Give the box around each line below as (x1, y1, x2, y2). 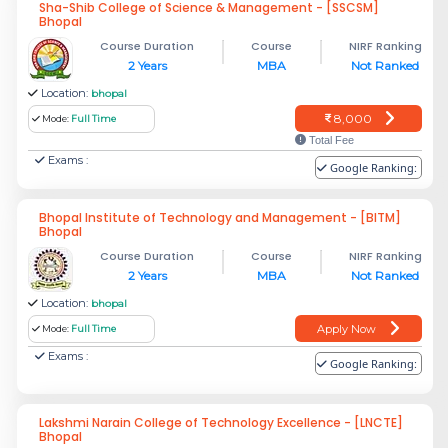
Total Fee (305, 134, 354, 146)
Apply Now (316, 321, 376, 336)
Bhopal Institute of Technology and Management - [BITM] (39, 209, 401, 226)
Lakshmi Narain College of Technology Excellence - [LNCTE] (39, 414, 403, 431)
